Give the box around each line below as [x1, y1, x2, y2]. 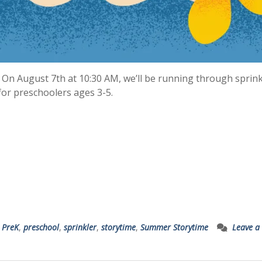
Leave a [232, 222, 260, 233]
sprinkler [64, 222, 96, 233]
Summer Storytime [140, 222, 208, 233]
